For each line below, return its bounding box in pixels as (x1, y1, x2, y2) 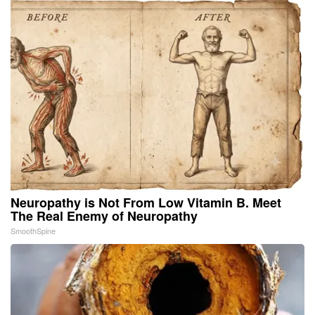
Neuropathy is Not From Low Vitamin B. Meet (11, 193, 281, 212)
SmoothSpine (11, 224, 56, 236)
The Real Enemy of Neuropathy (11, 206, 198, 225)
